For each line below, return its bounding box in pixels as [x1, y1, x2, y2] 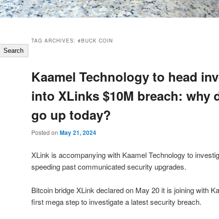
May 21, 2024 [60, 128, 96, 137]
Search [3, 47, 24, 55]
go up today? [31, 106, 111, 124]
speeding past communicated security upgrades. [31, 161, 186, 172]
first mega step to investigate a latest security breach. [31, 196, 201, 207]
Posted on [31, 128, 60, 137]
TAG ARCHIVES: [31, 37, 78, 44]
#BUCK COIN [78, 37, 113, 44]
